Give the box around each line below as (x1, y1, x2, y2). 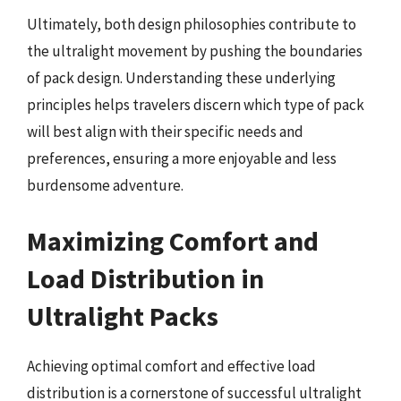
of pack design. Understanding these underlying (27, 68, 336, 88)
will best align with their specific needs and (27, 122, 303, 141)
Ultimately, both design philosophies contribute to (27, 14, 356, 34)
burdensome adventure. (27, 175, 183, 195)
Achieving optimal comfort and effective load (27, 355, 316, 376)
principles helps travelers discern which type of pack (27, 95, 364, 115)
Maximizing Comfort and (27, 223, 319, 258)
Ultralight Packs (27, 298, 218, 333)
